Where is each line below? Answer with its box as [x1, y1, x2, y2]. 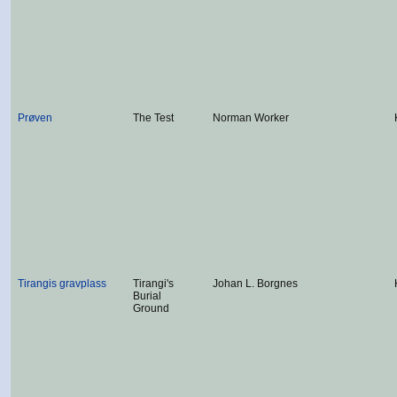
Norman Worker [213, 112, 289, 124]
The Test [133, 112, 174, 124]
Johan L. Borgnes [213, 277, 298, 290]
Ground [133, 302, 169, 315]
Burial [133, 290, 161, 302]
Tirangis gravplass [18, 277, 106, 290]
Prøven [18, 112, 52, 124]
